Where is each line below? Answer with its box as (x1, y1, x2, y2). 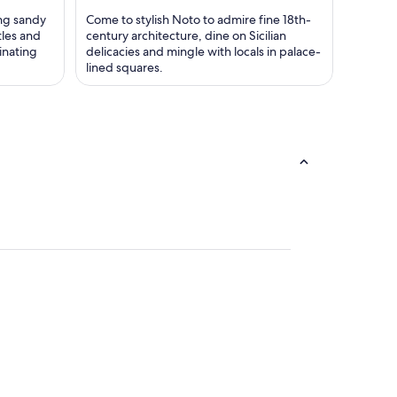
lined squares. (86, 59, 163, 76)
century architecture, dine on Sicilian (86, 27, 286, 44)
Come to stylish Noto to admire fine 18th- (86, 12, 311, 28)
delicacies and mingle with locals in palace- (86, 43, 321, 60)
